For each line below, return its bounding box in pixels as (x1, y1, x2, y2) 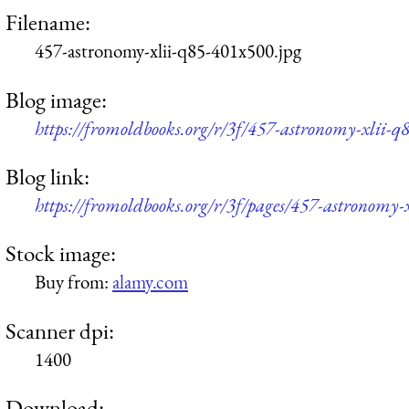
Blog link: (5, 162, 89, 192)
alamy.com (112, 269, 188, 295)
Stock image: (5, 238, 116, 268)
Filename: (5, 7, 90, 37)
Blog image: (5, 84, 107, 114)
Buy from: (35, 269, 112, 295)
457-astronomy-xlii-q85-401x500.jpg (35, 38, 301, 64)
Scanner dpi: (5, 315, 114, 345)
